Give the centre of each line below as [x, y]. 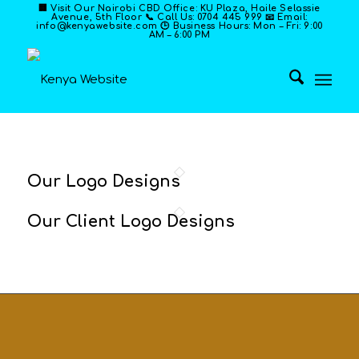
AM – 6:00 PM [179, 35]
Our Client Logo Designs [131, 222]
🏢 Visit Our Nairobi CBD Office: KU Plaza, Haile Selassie [179, 8]
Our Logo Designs [103, 182]
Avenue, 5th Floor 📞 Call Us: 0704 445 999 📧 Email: [179, 17]
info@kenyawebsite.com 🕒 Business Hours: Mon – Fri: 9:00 [179, 26]
